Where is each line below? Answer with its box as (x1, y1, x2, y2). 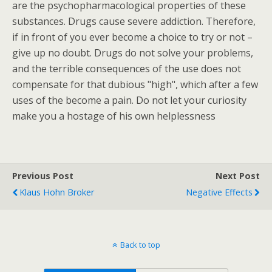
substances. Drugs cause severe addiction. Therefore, (12, 15, 256, 28)
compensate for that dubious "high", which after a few (12, 78, 258, 91)
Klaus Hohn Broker (19, 186, 94, 198)
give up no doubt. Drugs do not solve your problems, (12, 46, 253, 59)
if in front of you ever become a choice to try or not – (12, 30, 253, 44)
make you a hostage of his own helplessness (12, 109, 216, 123)
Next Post (216, 170, 260, 182)
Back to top (120, 239, 160, 250)
